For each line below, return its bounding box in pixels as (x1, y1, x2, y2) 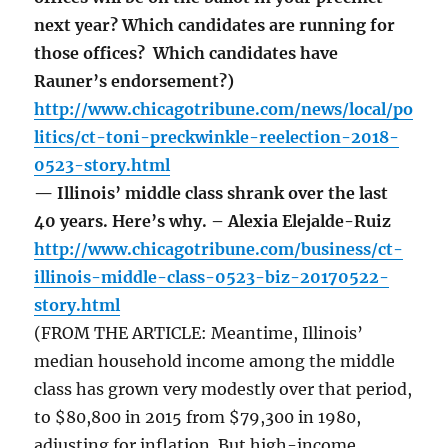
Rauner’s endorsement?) (34, 71, 235, 92)
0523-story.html (34, 155, 171, 176)
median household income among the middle (34, 351, 396, 372)
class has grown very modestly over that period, (34, 379, 413, 400)
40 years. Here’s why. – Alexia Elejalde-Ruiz (34, 211, 392, 232)
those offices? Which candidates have (34, 43, 339, 64)
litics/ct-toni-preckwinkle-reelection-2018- (34, 127, 400, 148)
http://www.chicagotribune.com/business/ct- (34, 239, 404, 260)
